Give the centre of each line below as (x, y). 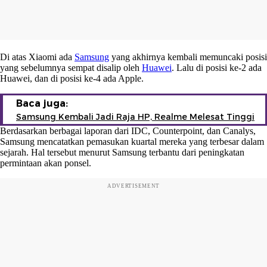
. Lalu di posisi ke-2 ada (217, 67)
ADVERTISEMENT (133, 186)
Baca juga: (42, 103)
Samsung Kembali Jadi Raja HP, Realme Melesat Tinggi (135, 117)
